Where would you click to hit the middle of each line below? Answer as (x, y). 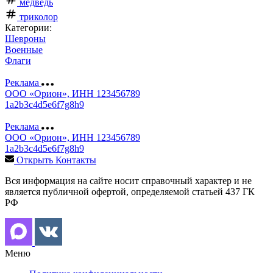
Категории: (28, 27)
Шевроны (25, 38)
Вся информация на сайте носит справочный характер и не (128, 180)
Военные (24, 49)
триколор (39, 16)
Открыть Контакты (56, 160)
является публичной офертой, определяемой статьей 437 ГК (130, 191)
